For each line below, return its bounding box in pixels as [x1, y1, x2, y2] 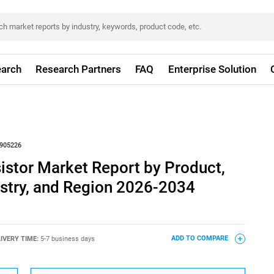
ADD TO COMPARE [171, 234, 230, 243]
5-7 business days [40, 234, 95, 243]
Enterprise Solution [168, 63, 256, 75]
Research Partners [35, 63, 122, 75]
